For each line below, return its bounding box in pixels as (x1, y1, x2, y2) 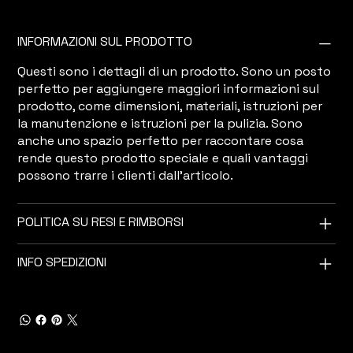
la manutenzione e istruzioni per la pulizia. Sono (17, 115, 303, 132)
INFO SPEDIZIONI (17, 254, 107, 271)
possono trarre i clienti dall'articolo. (17, 167, 234, 184)
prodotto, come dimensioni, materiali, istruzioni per (17, 98, 323, 115)
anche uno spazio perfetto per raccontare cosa (17, 132, 304, 150)
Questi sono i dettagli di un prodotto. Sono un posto (17, 63, 332, 80)
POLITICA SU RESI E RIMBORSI (17, 214, 184, 231)
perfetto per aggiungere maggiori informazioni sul (17, 80, 320, 98)
